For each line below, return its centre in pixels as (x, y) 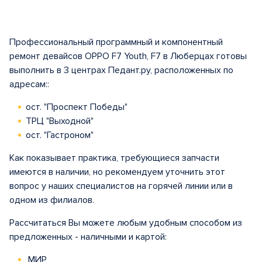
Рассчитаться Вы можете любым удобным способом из (126, 223)
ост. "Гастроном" (60, 135)
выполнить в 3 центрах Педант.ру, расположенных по (121, 70)
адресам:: (29, 84)
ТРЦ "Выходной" (60, 121)
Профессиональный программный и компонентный (116, 42)
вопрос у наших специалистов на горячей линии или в (121, 186)
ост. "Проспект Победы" (77, 107)
